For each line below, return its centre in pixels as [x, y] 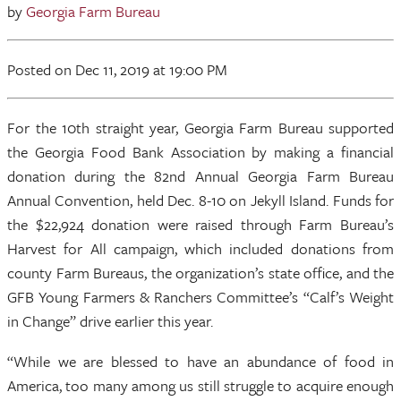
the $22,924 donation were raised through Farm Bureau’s [200, 224]
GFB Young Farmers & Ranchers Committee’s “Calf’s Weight [200, 297]
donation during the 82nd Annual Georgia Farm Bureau [200, 176]
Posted [31, 69]
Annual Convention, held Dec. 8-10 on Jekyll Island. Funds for [200, 200]
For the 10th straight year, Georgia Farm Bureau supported [200, 128]
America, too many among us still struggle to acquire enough [200, 385]
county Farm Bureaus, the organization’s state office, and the [200, 273]
